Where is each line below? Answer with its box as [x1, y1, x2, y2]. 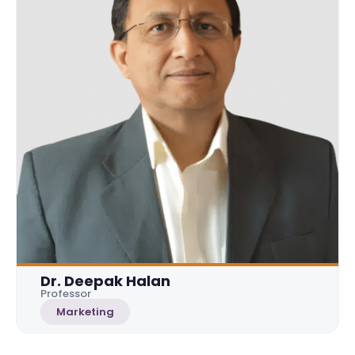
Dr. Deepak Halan [40, 270, 170, 291]
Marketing [56, 303, 114, 319]
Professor [40, 285, 91, 301]
